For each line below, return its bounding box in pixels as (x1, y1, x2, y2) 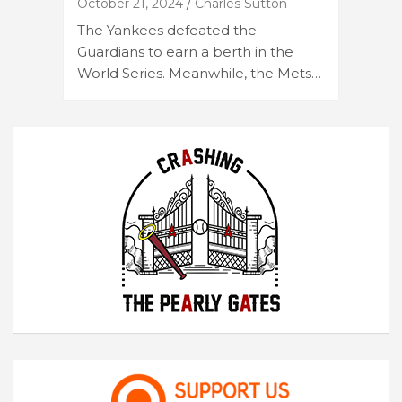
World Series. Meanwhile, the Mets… (77, 65, 321, 83)
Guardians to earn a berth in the (77, 43, 293, 61)
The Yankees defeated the (77, 22, 257, 39)
